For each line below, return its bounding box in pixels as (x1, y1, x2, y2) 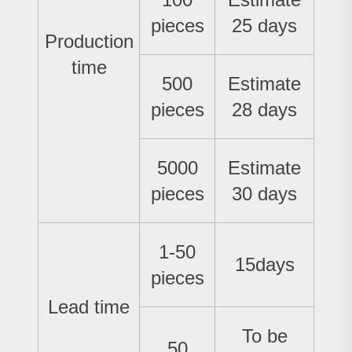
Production (44, 31, 134, 53)
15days (234, 254, 295, 276)
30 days (232, 183, 297, 205)
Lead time (48, 296, 130, 318)
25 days (232, 15, 297, 37)
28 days (232, 99, 297, 121)
